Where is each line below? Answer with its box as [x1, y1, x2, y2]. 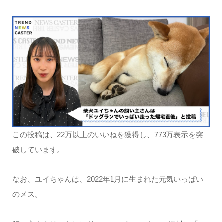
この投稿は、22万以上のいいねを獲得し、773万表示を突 [12, 130, 203, 139]
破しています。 [12, 145, 64, 154]
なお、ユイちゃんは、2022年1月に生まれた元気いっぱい [12, 174, 203, 183]
